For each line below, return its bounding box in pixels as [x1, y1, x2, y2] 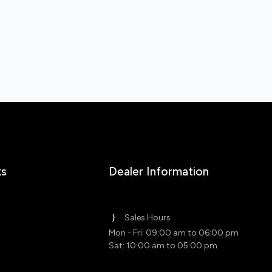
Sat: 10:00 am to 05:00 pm [109, 240, 217, 251]
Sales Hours [124, 212, 171, 223]
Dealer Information [109, 165, 209, 178]
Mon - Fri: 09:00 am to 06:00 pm [109, 228, 239, 238]
